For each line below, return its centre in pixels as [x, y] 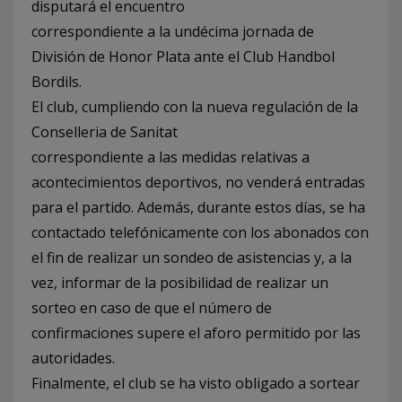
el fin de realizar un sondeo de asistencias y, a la [192, 258]
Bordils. [57, 82]
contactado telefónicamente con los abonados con [200, 233]
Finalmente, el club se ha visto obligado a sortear [196, 384]
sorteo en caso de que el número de [152, 308]
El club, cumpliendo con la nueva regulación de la [195, 107]
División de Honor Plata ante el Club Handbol [183, 57]
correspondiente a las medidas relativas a [170, 157]
